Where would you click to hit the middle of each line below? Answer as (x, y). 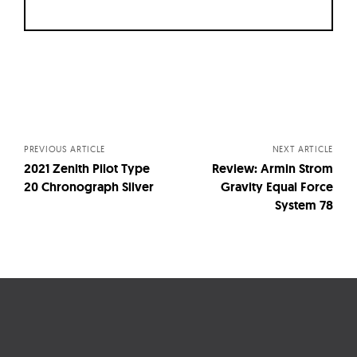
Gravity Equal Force (277, 187)
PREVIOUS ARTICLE (65, 149)
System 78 (304, 206)
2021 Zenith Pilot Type (87, 169)
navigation (84, 124)
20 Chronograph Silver (89, 187)
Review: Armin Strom (273, 169)
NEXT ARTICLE (302, 149)
